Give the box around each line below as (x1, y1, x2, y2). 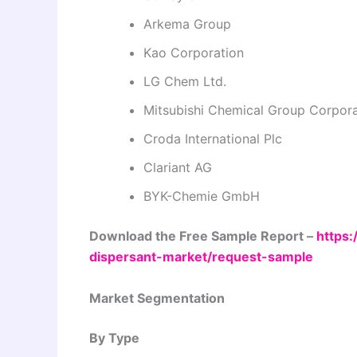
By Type (89, 329, 139, 346)
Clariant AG (143, 159, 212, 175)
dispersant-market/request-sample (89, 248, 313, 265)
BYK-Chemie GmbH (143, 187, 260, 204)
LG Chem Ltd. (143, 73, 226, 89)
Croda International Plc (143, 130, 282, 147)
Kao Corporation (143, 44, 244, 61)
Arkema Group (143, 15, 231, 32)
